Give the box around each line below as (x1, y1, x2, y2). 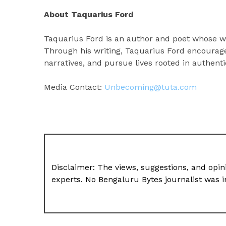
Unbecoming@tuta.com (104, 82, 197, 92)
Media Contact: (44, 82, 104, 92)
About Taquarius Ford (44, 10, 134, 19)
